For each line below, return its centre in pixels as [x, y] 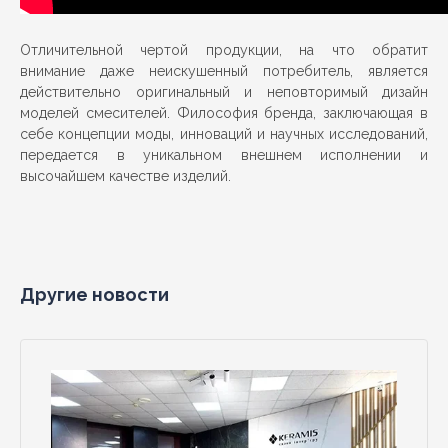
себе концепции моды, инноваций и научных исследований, [224, 134]
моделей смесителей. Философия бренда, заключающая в [224, 113]
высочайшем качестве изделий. [125, 176]
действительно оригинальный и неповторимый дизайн [224, 92]
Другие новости [94, 294]
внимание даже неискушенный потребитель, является [224, 71]
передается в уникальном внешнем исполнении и [224, 155]
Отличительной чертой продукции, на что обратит [224, 50]
